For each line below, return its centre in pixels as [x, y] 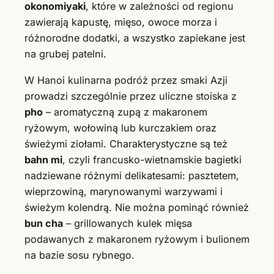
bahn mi [43, 159]
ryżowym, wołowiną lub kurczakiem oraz [120, 128]
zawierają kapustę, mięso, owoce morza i [121, 22]
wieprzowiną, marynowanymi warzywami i [124, 191]
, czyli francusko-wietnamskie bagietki [152, 159]
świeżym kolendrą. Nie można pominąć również [137, 207]
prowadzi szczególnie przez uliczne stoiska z [131, 96]
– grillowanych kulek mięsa [128, 223]
